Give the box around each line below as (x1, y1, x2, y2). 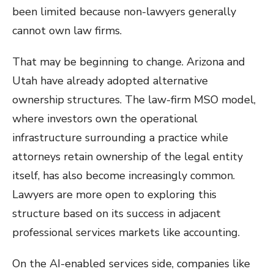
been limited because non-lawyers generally (12, 4, 236, 19)
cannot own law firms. (12, 23, 122, 38)
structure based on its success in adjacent (12, 206, 221, 221)
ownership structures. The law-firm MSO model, (12, 92, 256, 107)
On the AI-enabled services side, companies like (12, 256, 250, 271)
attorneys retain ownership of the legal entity (12, 149, 243, 164)
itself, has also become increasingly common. (12, 168, 235, 183)
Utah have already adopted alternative (12, 73, 208, 88)
